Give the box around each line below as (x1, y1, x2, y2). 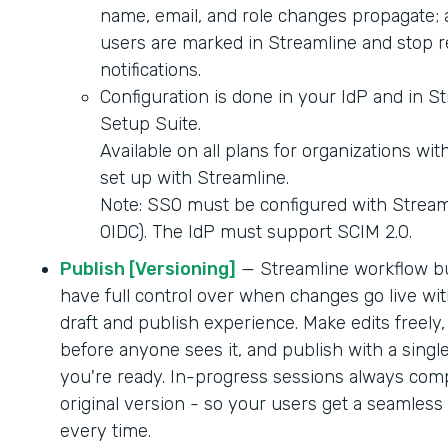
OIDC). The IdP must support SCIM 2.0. (100, 220, 412, 243)
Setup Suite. (100, 112, 201, 135)
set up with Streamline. (100, 166, 289, 189)
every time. (60, 419, 151, 442)
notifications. (100, 58, 201, 81)
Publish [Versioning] (60, 257, 236, 280)
